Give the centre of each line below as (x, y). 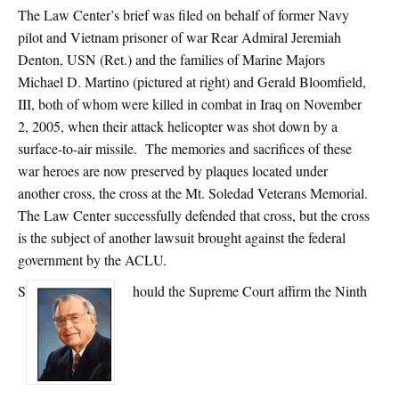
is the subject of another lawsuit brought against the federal (182, 237)
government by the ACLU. (92, 259)
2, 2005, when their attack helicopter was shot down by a (178, 126)
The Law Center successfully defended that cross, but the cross (194, 215)
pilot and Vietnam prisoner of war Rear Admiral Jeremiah (179, 37)
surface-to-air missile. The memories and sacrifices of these (185, 148)
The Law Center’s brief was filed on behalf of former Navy (183, 14)
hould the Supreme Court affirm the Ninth (250, 290)
